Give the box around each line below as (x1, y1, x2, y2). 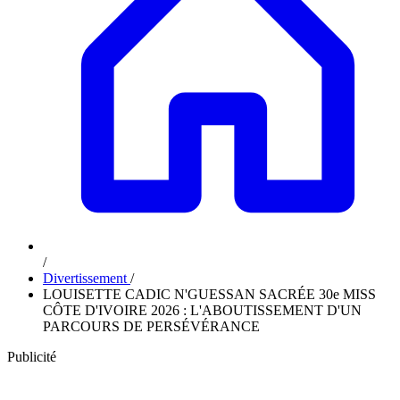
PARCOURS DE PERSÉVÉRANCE (43, 319, 260, 334)
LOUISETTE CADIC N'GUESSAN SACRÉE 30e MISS (43, 287, 376, 302)
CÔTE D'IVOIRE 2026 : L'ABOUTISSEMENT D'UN (43, 303, 362, 318)
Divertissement (43, 271, 130, 286)
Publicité (7, 349, 56, 364)
